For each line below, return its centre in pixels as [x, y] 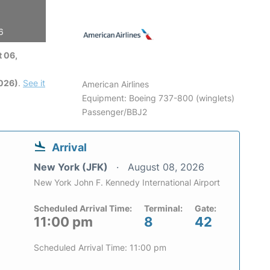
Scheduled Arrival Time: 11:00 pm [100, 247]
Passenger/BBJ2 [115, 112]
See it [34, 83]
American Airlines [116, 84]
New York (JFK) [72, 167]
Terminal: [163, 208]
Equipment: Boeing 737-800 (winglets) [159, 98]
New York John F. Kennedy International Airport [127, 182]
